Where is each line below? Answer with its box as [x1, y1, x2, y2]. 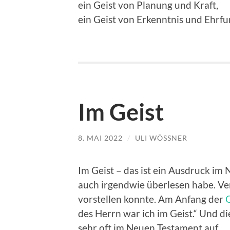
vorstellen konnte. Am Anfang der [78, 193, 225, 205]
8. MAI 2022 [78, 133, 123, 143]
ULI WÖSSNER [135, 133, 182, 143]
